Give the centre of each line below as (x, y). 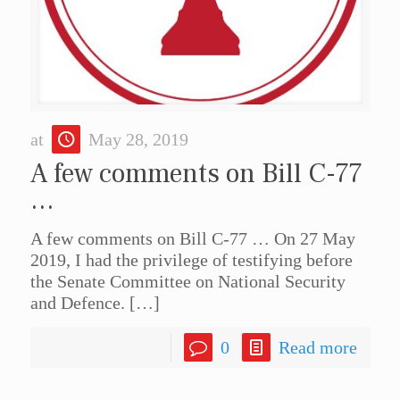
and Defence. (77, 303)
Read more (317, 348)
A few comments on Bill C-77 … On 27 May (192, 239)
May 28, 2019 (138, 140)
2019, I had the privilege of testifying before (191, 260)
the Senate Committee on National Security (187, 282)
